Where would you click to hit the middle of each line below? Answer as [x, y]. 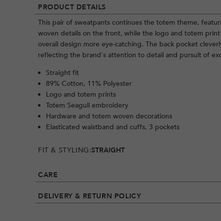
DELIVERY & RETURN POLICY [90, 196]
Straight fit [62, 73]
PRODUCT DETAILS [72, 7]
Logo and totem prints [81, 95]
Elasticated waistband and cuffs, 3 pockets [113, 127]
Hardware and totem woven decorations [109, 116]
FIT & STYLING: [65, 150]
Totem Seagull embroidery [87, 106]
